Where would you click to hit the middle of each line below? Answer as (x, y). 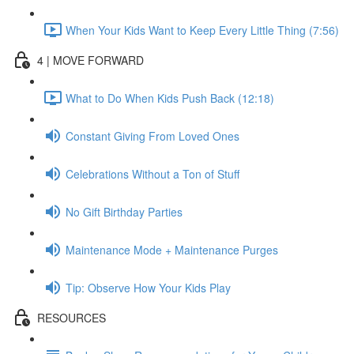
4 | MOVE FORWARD (90, 60)
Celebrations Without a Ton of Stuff (153, 173)
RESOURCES (72, 317)
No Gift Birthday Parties (124, 211)
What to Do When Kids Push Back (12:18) (170, 98)
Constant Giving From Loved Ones (153, 136)
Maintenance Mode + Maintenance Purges (172, 249)
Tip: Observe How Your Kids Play (148, 287)
